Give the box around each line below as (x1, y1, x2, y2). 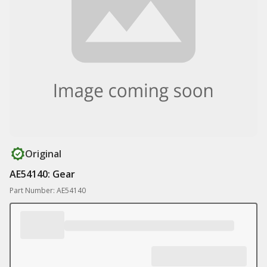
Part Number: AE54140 (10, 185, 86, 195)
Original (25, 147, 61, 160)
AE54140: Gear (10, 167, 75, 181)
